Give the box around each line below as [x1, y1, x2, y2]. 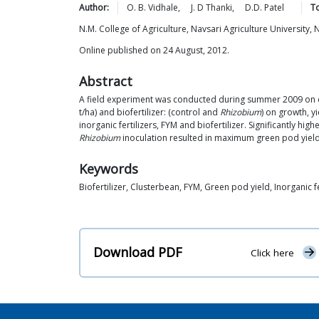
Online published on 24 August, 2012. [79, 44, 229, 56]
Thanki [206, 1, 232, 14]
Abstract [79, 73, 132, 90]
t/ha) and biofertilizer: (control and [79, 106, 220, 118]
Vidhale [148, 1, 178, 14]
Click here [250, 246, 294, 260]
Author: [79, 1, 109, 14]
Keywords [79, 160, 138, 177]
